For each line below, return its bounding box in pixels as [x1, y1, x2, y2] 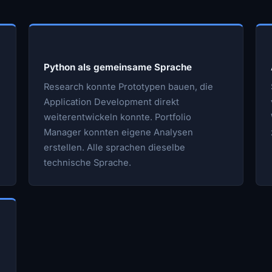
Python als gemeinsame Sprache [44, 61, 192, 73]
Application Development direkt [44, 96, 180, 107]
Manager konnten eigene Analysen [44, 126, 194, 138]
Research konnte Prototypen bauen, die [44, 81, 214, 92]
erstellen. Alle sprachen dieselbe [44, 141, 186, 153]
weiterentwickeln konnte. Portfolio [44, 111, 192, 123]
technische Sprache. [44, 157, 132, 168]
